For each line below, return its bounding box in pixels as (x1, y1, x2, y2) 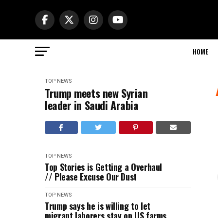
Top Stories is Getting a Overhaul (45, 161, 163, 173)
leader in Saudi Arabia (45, 97, 139, 113)
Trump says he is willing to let (45, 200, 150, 212)
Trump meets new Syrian (45, 85, 148, 101)
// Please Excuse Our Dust (45, 170, 137, 183)
